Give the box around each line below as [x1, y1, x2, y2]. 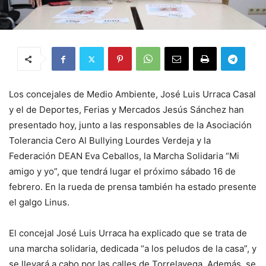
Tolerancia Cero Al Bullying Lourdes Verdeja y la [9, 135, 211, 147]
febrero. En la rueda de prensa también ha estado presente [9, 181, 256, 193]
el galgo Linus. [9, 197, 69, 208]
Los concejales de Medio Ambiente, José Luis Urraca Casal [9, 88, 256, 100]
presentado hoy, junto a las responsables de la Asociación [9, 119, 252, 131]
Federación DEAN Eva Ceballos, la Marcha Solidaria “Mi [9, 150, 239, 162]
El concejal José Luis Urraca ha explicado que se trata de [9, 227, 247, 239]
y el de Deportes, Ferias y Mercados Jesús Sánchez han [9, 104, 244, 116]
